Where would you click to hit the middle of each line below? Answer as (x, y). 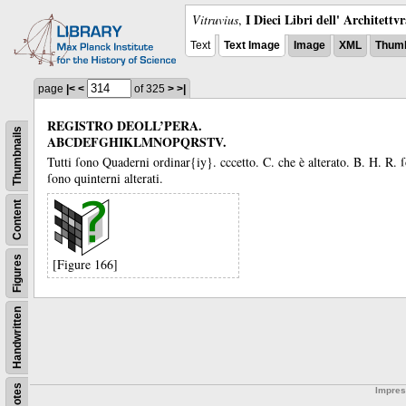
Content (17, 220)
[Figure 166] (85, 264)
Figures (17, 273)
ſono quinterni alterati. (105, 178)
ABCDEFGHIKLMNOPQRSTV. (137, 142)
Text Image (252, 45)
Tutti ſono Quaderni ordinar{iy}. (134, 161)
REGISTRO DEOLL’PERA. (125, 126)
